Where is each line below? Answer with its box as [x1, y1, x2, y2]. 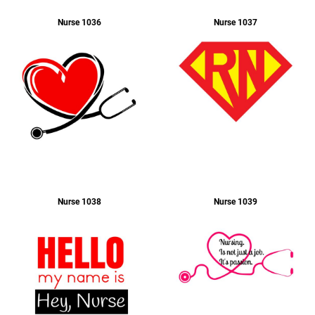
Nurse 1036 [57, 17, 101, 27]
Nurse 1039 [214, 197, 258, 207]
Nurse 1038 [57, 197, 101, 207]
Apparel [55, 98, 84, 109]
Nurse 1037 [214, 17, 258, 27]
